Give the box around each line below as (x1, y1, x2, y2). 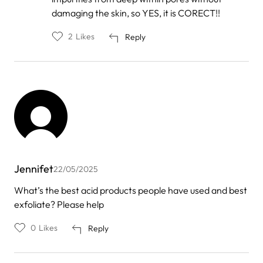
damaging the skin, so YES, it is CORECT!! (52, 6, 220, 19)
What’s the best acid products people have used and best (14, 184, 247, 196)
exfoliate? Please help (14, 198, 104, 210)
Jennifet (14, 161, 53, 176)
